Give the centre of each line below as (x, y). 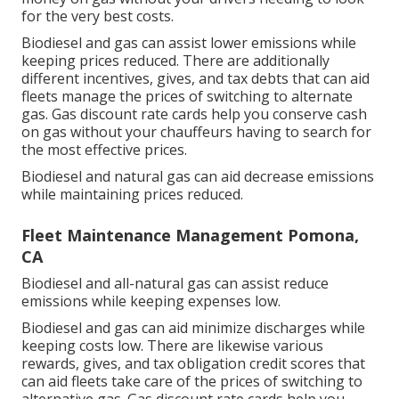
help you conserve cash (287, 114)
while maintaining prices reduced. (132, 195)
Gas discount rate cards (130, 114)
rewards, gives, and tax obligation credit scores (178, 364)
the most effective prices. (104, 150)
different (52, 79)
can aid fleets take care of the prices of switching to (192, 382)
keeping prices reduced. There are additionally (175, 61)
